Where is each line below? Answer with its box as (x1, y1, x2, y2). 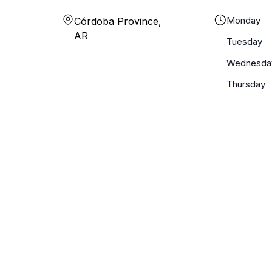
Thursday (226, 78, 265, 90)
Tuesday (226, 36, 262, 47)
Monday (226, 15, 260, 26)
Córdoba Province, (74, 15, 161, 27)
